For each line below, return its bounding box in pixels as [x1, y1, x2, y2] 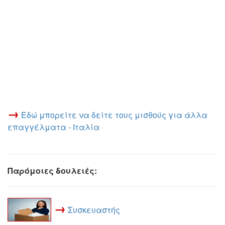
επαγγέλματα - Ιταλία [8, 121, 99, 133]
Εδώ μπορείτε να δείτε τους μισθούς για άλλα [21, 109, 207, 121]
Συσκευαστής [68, 203, 120, 215]
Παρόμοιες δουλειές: [8, 165, 97, 176]
